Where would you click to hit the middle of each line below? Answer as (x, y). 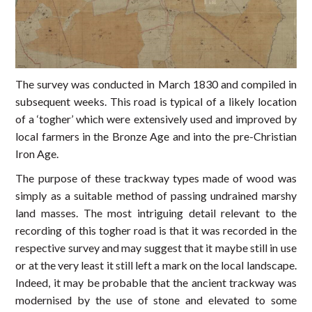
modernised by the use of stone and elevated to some (156, 299)
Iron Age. (37, 153)
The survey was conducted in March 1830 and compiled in (156, 84)
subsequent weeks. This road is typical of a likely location (156, 101)
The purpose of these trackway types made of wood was (156, 178)
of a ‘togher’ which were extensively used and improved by (156, 118)
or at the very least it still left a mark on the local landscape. (156, 265)
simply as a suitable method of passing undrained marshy (156, 195)
